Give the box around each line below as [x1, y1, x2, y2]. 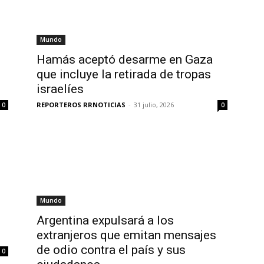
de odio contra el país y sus [37, 243, 186, 257]
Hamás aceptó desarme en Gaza [37, 52, 213, 67]
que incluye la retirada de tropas [37, 67, 211, 81]
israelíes [37, 82, 84, 96]
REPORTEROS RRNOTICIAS [37, 100, 126, 109]
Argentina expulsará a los [37, 213, 174, 227]
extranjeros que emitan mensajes [37, 228, 216, 242]
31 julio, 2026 [134, 100, 174, 109]
